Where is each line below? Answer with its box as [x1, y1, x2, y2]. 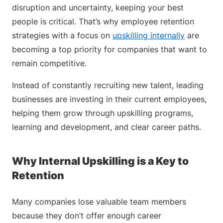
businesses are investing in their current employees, [12, 94, 207, 104]
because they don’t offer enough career [12, 211, 161, 221]
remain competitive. [12, 58, 87, 68]
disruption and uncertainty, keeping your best [12, 2, 184, 12]
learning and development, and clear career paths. [12, 122, 201, 132]
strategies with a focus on [12, 30, 112, 40]
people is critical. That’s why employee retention [12, 16, 194, 26]
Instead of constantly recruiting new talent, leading [12, 80, 204, 90]
